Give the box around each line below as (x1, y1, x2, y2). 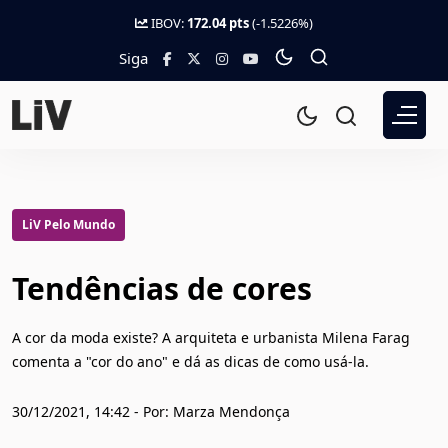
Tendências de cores (12, 268, 312, 309)
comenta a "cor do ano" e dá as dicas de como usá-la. (12, 352, 369, 371)
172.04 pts (187, 14, 249, 32)
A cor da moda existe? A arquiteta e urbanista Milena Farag (12, 328, 410, 347)
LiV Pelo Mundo (22, 216, 115, 233)
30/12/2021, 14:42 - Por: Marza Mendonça (12, 402, 290, 421)
